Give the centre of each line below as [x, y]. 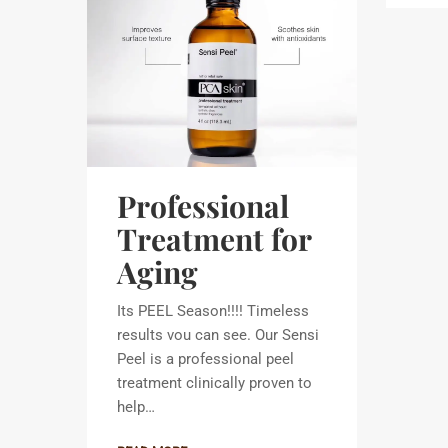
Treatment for [214, 238]
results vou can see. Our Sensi [218, 334]
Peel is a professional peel [205, 358]
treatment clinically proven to [214, 382]
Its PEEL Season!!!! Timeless [213, 310]
